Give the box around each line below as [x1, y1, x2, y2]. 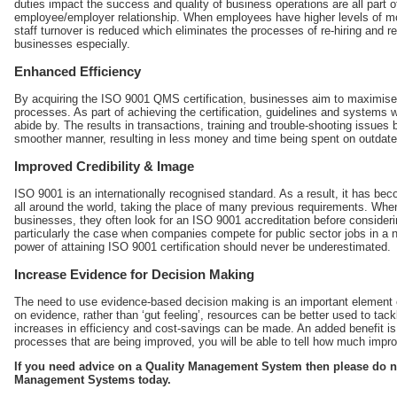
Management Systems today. [14, 372, 171, 386]
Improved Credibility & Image [14, 159, 194, 175]
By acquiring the [14, 92, 101, 106]
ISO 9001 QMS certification [101, 92, 243, 106]
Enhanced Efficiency [14, 64, 141, 80]
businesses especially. [14, 37, 130, 51]
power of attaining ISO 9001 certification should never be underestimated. [14, 240, 391, 254]
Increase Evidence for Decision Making [14, 267, 254, 283]
